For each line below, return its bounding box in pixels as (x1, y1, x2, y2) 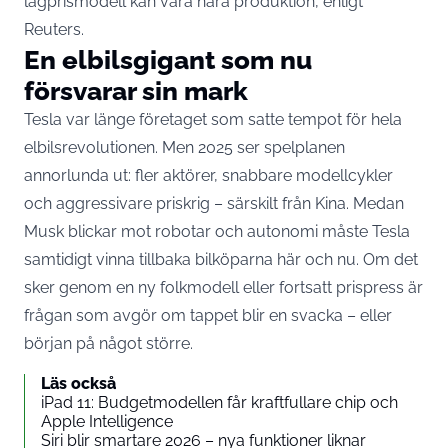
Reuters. (24, 20, 84, 40)
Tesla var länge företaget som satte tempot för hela (24, 110, 402, 130)
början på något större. (24, 334, 193, 354)
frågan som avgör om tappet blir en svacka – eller (24, 306, 392, 326)
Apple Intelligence (41, 412, 173, 432)
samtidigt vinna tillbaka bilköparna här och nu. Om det (24, 250, 418, 270)
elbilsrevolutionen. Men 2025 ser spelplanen (24, 138, 345, 158)
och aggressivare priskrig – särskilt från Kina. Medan (24, 194, 404, 214)
